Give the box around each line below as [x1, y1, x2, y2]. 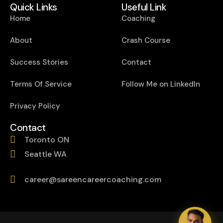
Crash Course [121, 35, 171, 45]
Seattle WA [24, 148, 67, 159]
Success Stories [10, 57, 68, 67]
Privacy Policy [10, 101, 60, 111]
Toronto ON [24, 134, 69, 145]
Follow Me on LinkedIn [121, 79, 201, 89]
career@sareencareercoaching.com [24, 174, 161, 185]
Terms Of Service [10, 79, 72, 89]
